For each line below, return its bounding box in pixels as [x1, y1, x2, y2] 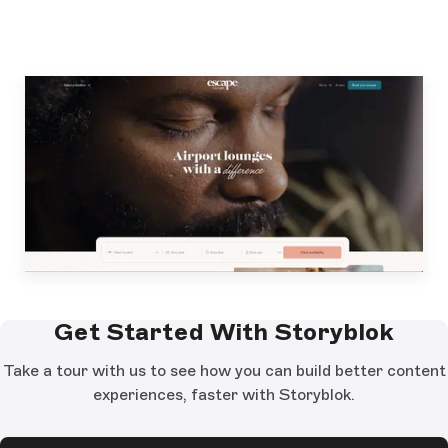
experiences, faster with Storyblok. [93, 384, 355, 404]
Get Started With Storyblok [54, 316, 394, 346]
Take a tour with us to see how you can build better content [2, 360, 446, 380]
